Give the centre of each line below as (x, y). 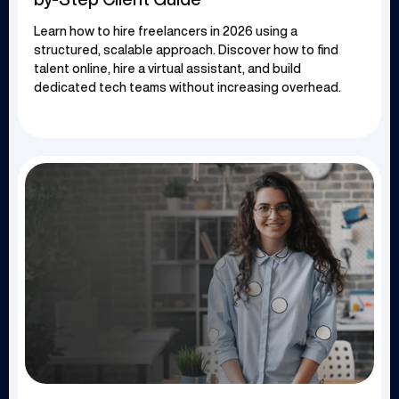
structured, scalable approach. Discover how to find (186, 50)
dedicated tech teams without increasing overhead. (187, 88)
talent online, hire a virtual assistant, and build (167, 69)
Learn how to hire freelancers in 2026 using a (166, 32)
